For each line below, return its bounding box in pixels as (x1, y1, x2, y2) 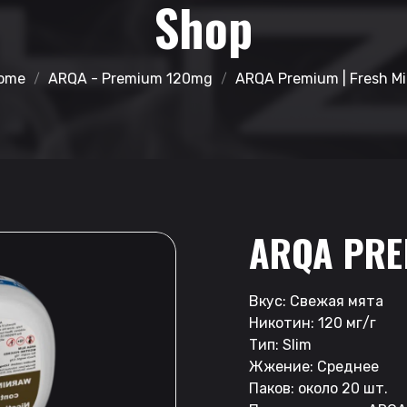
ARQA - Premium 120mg (47, 69, 213, 87)
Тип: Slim (249, 336, 312, 354)
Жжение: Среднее (249, 358, 379, 376)
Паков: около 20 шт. (249, 380, 388, 398)
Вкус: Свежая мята (249, 293, 383, 311)
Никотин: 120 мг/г (249, 314, 376, 333)
